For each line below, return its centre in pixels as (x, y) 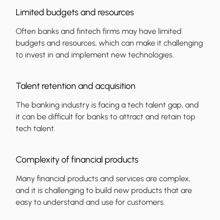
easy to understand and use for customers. (90, 202)
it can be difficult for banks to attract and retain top (106, 117)
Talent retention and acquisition (76, 86)
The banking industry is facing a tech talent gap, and (107, 105)
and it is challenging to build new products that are (104, 191)
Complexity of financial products (77, 160)
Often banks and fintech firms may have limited (99, 31)
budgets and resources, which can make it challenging (109, 43)
